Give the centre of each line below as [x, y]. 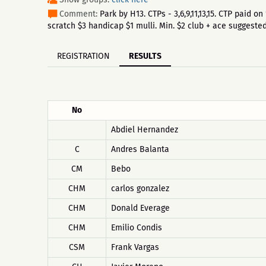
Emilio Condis [137, 228]
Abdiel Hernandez [145, 130]
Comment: [80, 14]
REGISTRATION [83, 56]
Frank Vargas [135, 247]
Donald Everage [140, 208]
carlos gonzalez [140, 189]
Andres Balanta [140, 149]
